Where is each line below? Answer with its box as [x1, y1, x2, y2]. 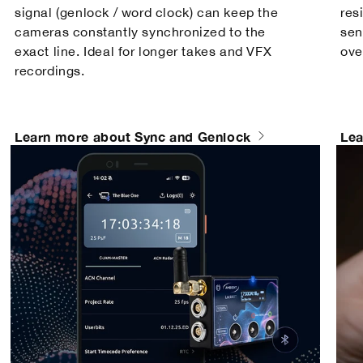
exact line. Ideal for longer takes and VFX [14, 43, 272, 58]
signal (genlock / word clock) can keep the [14, 4, 279, 19]
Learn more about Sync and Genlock [14, 128, 251, 144]
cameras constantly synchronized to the [14, 23, 266, 39]
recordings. [14, 62, 85, 78]
